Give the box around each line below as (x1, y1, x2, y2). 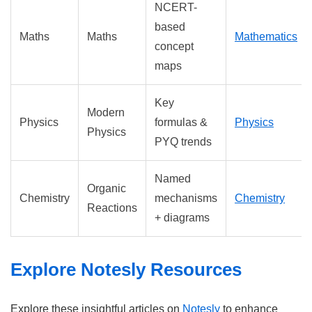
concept (155, 40, 194, 53)
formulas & (155, 116, 208, 129)
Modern (87, 107, 125, 119)
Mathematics (235, 31, 297, 43)
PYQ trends (155, 136, 212, 148)
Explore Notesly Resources (10, 260, 242, 280)
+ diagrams (155, 212, 210, 224)
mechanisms (155, 192, 217, 205)
